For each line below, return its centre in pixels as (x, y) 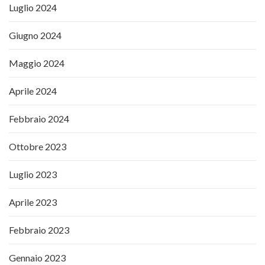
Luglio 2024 (33, 8)
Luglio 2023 (33, 174)
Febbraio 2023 (39, 230)
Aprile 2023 (33, 202)
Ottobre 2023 (38, 147)
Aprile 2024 (33, 91)
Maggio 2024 (37, 63)
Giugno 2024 (35, 35)
